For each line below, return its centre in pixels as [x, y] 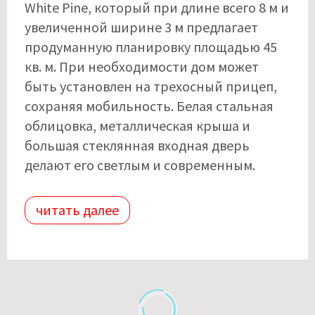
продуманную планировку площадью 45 [151, 47]
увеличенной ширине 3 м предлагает [141, 27]
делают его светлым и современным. [140, 165]
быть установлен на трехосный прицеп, [151, 86]
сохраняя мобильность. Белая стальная [149, 106]
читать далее [77, 210]
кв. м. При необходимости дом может [142, 67]
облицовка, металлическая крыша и [137, 126]
